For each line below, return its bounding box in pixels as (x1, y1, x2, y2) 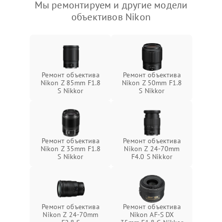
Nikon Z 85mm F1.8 (40, 78, 101, 87)
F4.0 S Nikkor (131, 152, 172, 161)
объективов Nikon (71, 10, 151, 23)
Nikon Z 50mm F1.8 (121, 78, 182, 87)
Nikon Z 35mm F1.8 (40, 144, 101, 153)
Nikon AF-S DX (129, 210, 174, 219)
